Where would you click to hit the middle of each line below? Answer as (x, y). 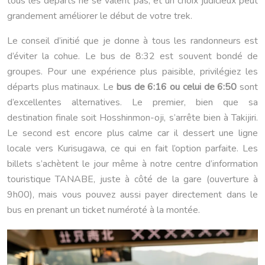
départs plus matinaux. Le (62, 87)
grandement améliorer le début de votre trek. (100, 16)
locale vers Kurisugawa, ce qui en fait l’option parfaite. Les (132, 148)
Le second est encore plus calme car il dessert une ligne (132, 133)
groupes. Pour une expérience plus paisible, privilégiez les (132, 71)
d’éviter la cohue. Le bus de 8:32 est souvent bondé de (132, 56)
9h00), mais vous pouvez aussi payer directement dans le (132, 194)
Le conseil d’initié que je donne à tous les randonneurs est (132, 41)
